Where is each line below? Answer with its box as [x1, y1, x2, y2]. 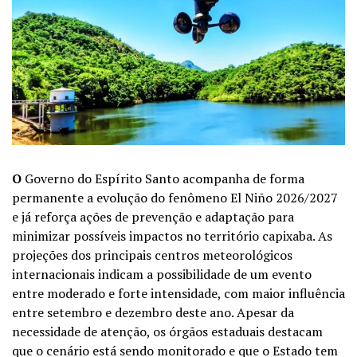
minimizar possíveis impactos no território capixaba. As [12, 226, 332, 245]
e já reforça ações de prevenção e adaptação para [12, 207, 294, 226]
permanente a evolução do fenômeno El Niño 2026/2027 [12, 188, 338, 206]
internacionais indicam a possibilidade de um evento [12, 265, 312, 283]
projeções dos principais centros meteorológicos [12, 245, 292, 264]
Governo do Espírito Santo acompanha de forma [22, 169, 304, 187]
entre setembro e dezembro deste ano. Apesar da [12, 303, 294, 321]
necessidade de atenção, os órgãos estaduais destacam [12, 322, 323, 340]
